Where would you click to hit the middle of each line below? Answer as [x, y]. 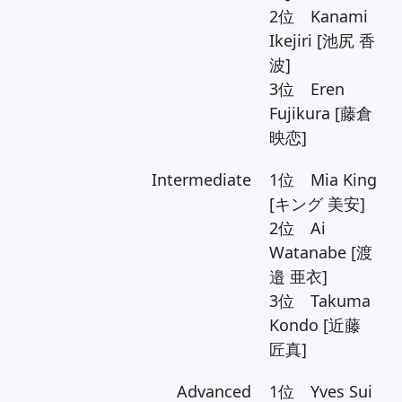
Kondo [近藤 [315, 325]
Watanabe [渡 [320, 252]
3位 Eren [306, 89]
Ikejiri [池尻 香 [322, 40]
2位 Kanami [318, 16]
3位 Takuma [319, 301]
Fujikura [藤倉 [320, 113]
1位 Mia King [323, 179]
